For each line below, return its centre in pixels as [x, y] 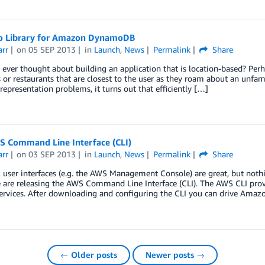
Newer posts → [175, 254]
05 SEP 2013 [52, 49]
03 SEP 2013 [52, 154]
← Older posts [89, 254]
